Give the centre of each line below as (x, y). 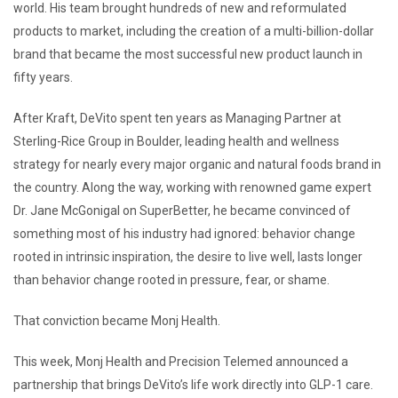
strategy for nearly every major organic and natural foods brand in (197, 164)
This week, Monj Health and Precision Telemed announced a (181, 361)
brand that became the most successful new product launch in (188, 54)
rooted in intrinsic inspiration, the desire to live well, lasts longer (188, 256)
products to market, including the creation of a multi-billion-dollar (194, 31)
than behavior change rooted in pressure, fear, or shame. (173, 279)
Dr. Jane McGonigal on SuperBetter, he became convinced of (182, 210)
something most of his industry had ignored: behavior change (184, 233)
